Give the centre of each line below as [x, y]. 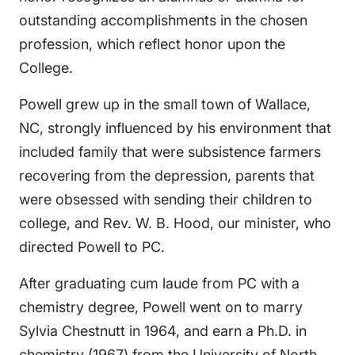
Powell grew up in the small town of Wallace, [165, 104]
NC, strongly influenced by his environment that [175, 128]
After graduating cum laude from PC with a [159, 283]
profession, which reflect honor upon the [152, 44]
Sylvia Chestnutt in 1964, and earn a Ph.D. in [163, 331]
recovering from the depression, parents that [167, 176]
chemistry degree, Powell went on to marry [161, 307]
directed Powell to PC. [92, 247]
